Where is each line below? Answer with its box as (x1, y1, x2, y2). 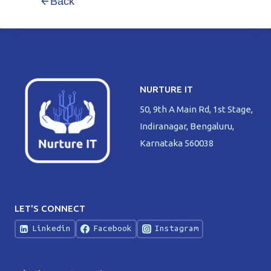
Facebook (93, 224, 132, 233)
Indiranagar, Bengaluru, (140, 120, 234, 131)
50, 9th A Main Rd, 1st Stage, (140, 103, 253, 114)
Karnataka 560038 (140, 137, 214, 148)
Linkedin (32, 224, 71, 233)
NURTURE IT (140, 84, 193, 95)
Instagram (154, 224, 198, 233)
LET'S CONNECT (15, 203, 85, 214)
